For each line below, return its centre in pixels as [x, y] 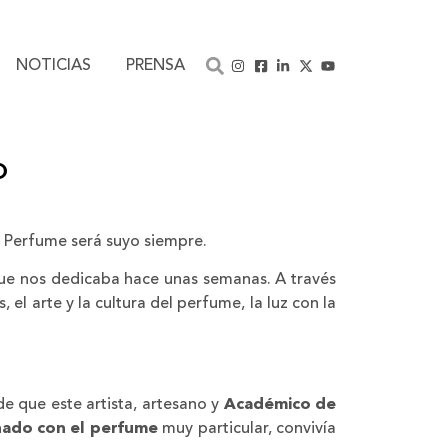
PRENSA [156, 65]
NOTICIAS [54, 65]
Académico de [280, 404]
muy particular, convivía [247, 428]
